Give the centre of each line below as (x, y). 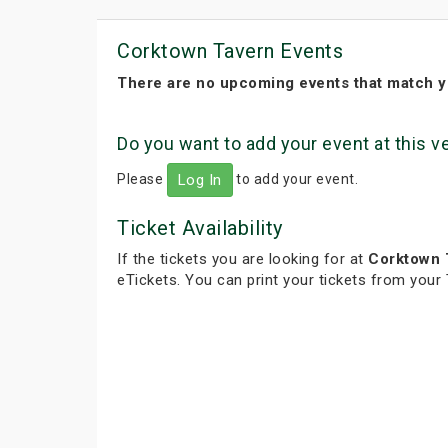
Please (142, 178)
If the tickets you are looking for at (242, 259)
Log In (199, 180)
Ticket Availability (200, 228)
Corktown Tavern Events (230, 51)
